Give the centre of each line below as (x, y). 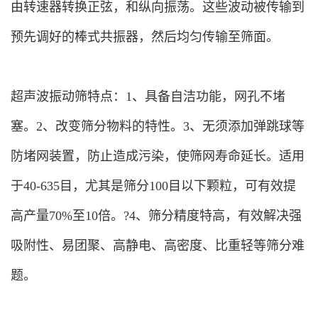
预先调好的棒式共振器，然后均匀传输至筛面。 (145, 37)
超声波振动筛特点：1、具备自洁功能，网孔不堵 (148, 97)
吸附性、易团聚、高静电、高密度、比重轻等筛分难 (158, 246)
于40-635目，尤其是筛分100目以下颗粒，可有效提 (153, 186)
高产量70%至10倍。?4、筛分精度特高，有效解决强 (156, 216)
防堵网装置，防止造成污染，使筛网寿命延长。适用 (158, 156)
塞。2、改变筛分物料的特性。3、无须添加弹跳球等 (158, 126)
